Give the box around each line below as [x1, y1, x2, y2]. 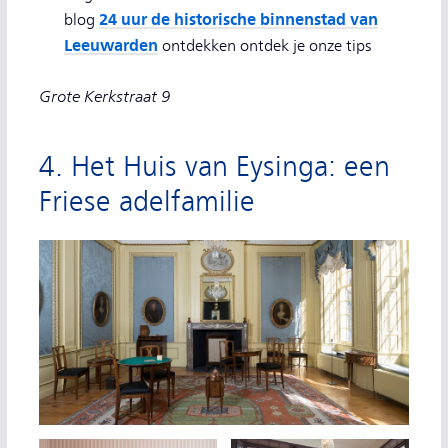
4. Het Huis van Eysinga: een [39, 151, 390, 183]
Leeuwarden [64, 36, 158, 55]
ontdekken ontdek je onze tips [158, 37, 372, 55]
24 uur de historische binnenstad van [99, 10, 378, 29]
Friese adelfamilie [39, 186, 255, 218]
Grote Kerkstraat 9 [39, 87, 170, 106]
